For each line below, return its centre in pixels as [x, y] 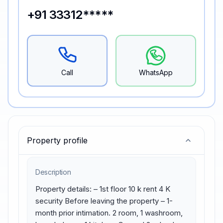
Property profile [57, 140]
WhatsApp [156, 72]
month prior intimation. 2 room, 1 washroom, [109, 213]
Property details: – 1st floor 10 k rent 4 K [103, 189]
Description [53, 172]
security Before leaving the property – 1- [104, 201]
